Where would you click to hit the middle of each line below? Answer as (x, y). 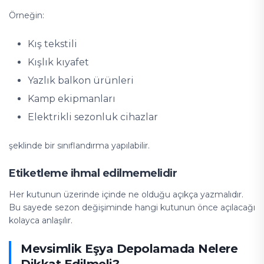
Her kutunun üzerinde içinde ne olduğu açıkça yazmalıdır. (126, 194)
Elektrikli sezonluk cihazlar (93, 117)
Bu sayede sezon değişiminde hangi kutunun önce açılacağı (132, 207)
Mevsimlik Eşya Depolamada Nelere (129, 249)
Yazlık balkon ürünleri (81, 80)
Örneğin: (27, 15)
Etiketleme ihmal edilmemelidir (93, 173)
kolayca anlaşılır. (41, 220)
